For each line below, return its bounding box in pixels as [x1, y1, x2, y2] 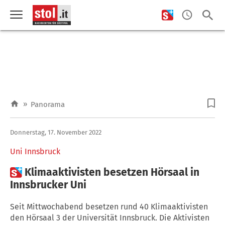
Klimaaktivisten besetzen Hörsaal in [25, 165, 199, 179]
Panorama [31, 100, 65, 109]
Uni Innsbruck [10, 146, 60, 156]
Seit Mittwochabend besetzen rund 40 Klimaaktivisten [10, 201, 208, 211]
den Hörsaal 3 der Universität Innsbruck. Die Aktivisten [10, 212, 209, 222]
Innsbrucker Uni [10, 178, 86, 191]
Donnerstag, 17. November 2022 [10, 128, 101, 136]
